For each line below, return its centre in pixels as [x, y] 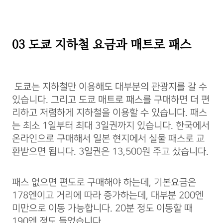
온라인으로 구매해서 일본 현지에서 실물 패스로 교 [108, 138]
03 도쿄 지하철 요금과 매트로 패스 [102, 43]
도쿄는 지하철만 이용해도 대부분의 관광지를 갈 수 [110, 87]
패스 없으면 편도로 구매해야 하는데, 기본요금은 [104, 182]
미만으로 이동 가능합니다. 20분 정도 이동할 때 [102, 208]
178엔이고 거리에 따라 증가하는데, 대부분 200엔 [108, 195]
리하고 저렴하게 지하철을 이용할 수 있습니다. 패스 [110, 112]
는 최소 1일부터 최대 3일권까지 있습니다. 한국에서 [111, 125]
